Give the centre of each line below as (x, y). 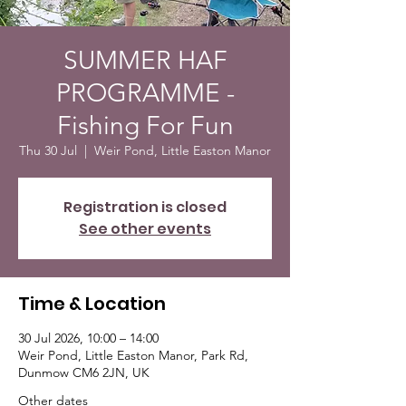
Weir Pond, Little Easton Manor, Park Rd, (133, 355)
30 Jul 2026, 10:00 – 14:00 (88, 338)
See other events (145, 229)
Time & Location (92, 304)
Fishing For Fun (145, 126)
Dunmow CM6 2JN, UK (84, 372)
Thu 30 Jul (48, 150)
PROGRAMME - (145, 93)
